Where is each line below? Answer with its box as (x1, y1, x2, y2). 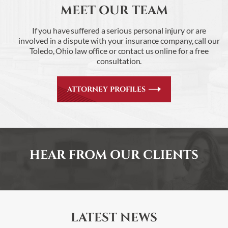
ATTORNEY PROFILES (67, 84, 146, 94)
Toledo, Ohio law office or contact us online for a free (30, 45, 209, 55)
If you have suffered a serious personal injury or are (32, 25, 207, 35)
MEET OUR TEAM (60, 2, 168, 19)
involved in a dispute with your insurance (18, 35, 159, 45)
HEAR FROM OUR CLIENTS (30, 147, 198, 163)
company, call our (159, 35, 220, 45)
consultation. (96, 55, 142, 66)
